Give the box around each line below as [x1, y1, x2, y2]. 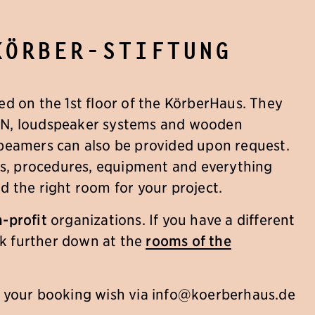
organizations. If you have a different [46, 211, 295, 228]
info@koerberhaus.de [152, 285, 295, 302]
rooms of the [146, 232, 231, 249]
